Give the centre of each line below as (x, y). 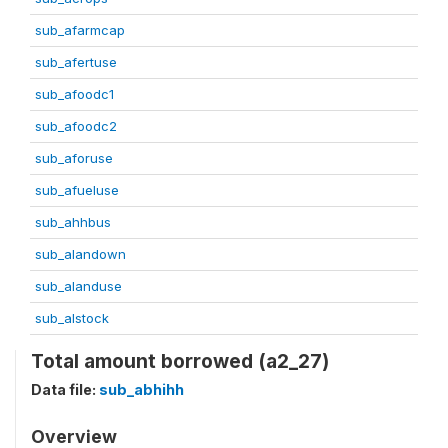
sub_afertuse (76, 62)
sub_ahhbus (73, 222)
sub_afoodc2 (76, 126)
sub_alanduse (78, 286)
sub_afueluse (77, 190)
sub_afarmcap (80, 30)
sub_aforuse (74, 158)
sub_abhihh (141, 389)
